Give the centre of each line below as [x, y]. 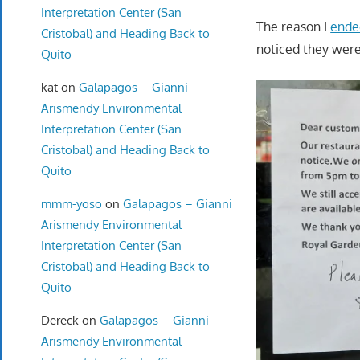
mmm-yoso [71, 203]
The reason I [294, 26]
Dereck [59, 320]
